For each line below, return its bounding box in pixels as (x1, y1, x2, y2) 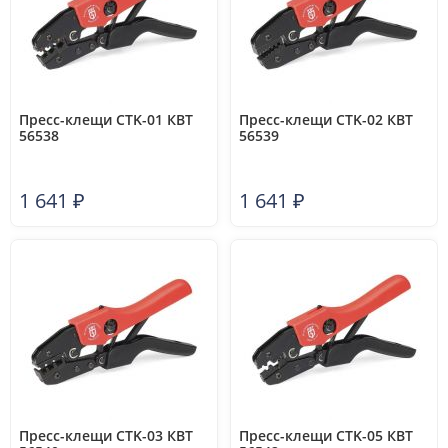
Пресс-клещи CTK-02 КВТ (239, 110, 413, 129)
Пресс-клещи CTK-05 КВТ (239, 426, 413, 445)
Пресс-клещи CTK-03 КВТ (19, 426, 193, 445)
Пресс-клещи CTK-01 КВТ (19, 110, 193, 129)
